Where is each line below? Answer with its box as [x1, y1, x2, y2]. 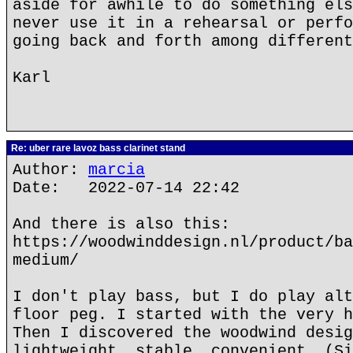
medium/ [13, 251, 79, 269]
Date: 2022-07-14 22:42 [13, 179, 240, 197]
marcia [88, 161, 145, 179]
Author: [13, 161, 88, 179]
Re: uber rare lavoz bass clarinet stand [9, 143, 185, 154]
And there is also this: [13, 215, 230, 233]
